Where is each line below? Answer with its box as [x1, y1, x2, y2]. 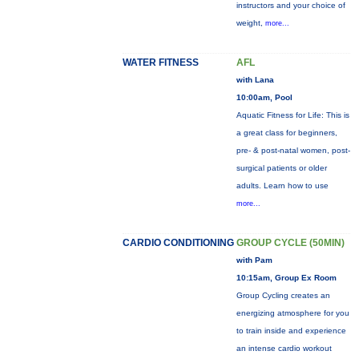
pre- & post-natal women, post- [236, 146, 350, 155]
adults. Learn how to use [236, 181, 329, 190]
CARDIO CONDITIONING [122, 237, 234, 248]
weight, [236, 18, 265, 27]
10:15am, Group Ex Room [236, 273, 337, 282]
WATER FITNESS [122, 57, 199, 68]
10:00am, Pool [236, 93, 292, 102]
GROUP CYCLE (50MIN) [236, 237, 345, 248]
